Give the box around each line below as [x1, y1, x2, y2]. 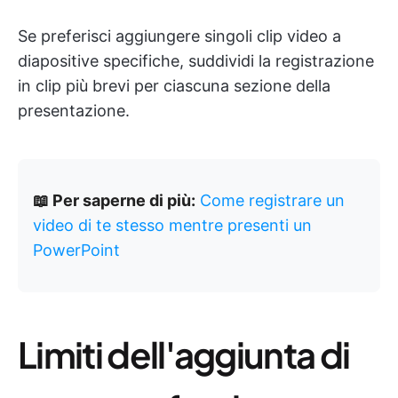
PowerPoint [33, 241, 120, 260]
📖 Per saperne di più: [33, 191, 195, 211]
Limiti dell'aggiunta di [18, 331, 350, 378]
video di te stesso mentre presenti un [33, 216, 312, 235]
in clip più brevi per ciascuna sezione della [18, 76, 330, 96]
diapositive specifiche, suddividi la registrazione [18, 52, 374, 71]
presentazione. [18, 101, 130, 121]
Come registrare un [200, 191, 345, 211]
